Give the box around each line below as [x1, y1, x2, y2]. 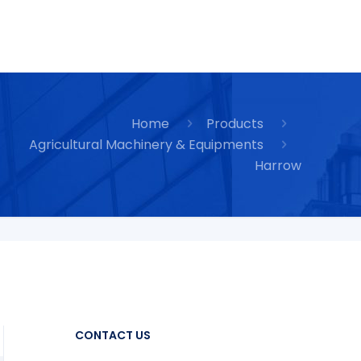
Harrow [254, 156, 301, 175]
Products [206, 114, 264, 133]
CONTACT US [75, 327, 151, 343]
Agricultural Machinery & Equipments [29, 135, 264, 154]
